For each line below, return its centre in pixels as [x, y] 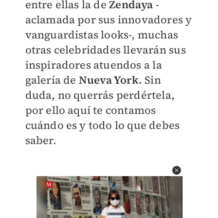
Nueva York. [110, 80]
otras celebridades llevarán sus [105, 50]
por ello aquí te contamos [91, 110]
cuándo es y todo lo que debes [102, 125]
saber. [42, 140]
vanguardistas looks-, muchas [102, 35]
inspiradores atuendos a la [93, 65]
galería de [52, 80]
